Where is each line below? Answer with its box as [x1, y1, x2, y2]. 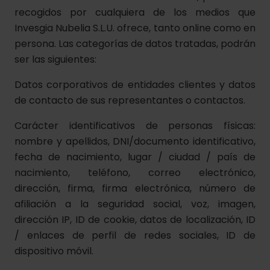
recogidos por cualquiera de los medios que [14, 5, 256, 19]
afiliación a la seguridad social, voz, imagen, [14, 197, 256, 211]
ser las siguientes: [14, 52, 96, 66]
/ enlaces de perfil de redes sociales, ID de [14, 228, 256, 242]
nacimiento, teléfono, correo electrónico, [14, 166, 256, 180]
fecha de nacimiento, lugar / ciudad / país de [14, 150, 256, 164]
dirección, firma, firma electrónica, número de [14, 181, 256, 195]
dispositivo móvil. [14, 244, 93, 258]
